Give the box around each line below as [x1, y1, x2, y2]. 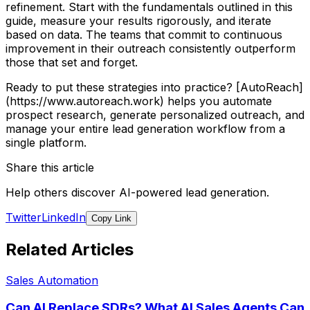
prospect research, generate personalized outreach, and [6, 107, 304, 122]
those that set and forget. [6, 55, 138, 69]
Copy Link [91, 212, 131, 224]
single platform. [6, 135, 86, 149]
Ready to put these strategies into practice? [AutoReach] [6, 80, 303, 94]
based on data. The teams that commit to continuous [6, 27, 282, 42]
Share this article [6, 160, 94, 174]
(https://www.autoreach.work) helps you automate [6, 93, 272, 108]
